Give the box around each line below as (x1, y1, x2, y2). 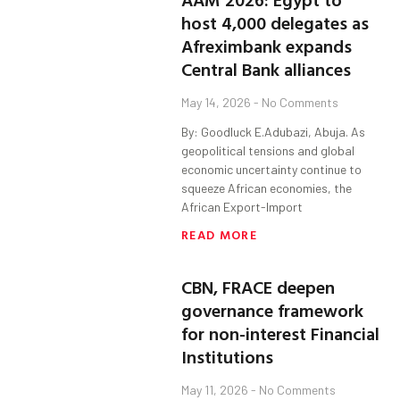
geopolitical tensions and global (181, 143, 355, 159)
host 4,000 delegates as (181, 9, 370, 37)
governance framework (181, 296, 364, 324)
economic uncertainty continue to (181, 162, 362, 178)
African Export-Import (181, 199, 304, 215)
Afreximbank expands (181, 32, 353, 60)
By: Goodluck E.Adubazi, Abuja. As (181, 124, 366, 140)
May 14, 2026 (181, 95, 254, 111)
